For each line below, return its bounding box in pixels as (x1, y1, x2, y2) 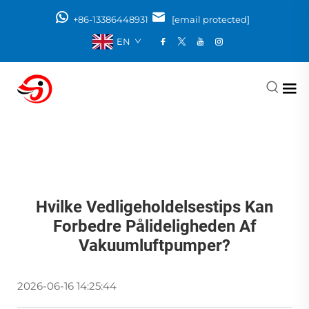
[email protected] (171, 14, 250, 25)
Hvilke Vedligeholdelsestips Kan (36, 197, 273, 217)
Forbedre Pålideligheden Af (52, 216, 257, 236)
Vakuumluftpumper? (79, 235, 230, 255)
